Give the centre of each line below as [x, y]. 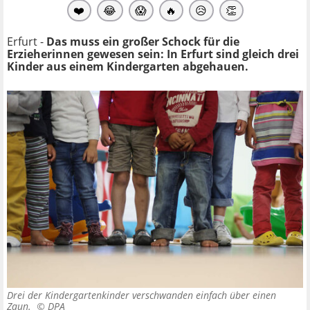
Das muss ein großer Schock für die [143, 41]
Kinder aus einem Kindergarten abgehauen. [128, 66]
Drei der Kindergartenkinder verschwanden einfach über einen [142, 295]
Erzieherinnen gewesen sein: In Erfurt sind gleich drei [153, 54]
